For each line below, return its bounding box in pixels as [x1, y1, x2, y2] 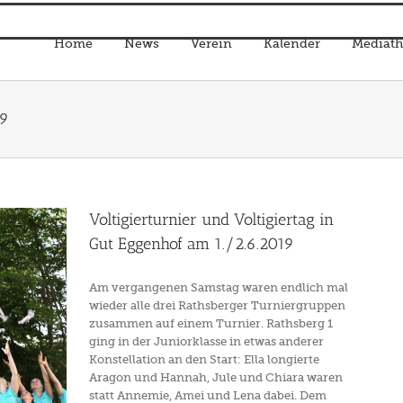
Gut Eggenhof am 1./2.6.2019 [89, 234, 294, 254]
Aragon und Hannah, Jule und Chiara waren [89, 371, 343, 384]
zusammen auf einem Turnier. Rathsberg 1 [89, 317, 333, 330]
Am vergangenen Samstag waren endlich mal [89, 281, 348, 294]
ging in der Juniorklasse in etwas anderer [89, 335, 324, 348]
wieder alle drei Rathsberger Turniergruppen [89, 299, 345, 312]
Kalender [264, 35, 320, 50]
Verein [191, 35, 232, 50]
